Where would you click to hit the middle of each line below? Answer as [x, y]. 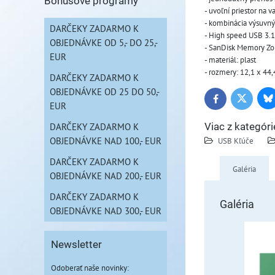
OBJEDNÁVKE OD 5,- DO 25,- [104, 42]
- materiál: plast [230, 60]
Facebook [231, 101]
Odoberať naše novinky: [90, 268]
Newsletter [76, 245]
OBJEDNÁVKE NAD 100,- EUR [106, 141]
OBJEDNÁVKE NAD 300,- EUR [106, 211]
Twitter [252, 101]
